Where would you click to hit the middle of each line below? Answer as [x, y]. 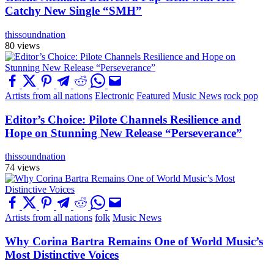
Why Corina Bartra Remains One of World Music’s [134, 242]
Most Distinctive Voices [62, 255]
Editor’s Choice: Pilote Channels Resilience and [123, 119]
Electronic [114, 95]
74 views [22, 168]
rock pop [241, 95]
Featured [153, 95]
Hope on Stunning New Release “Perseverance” [124, 133]
